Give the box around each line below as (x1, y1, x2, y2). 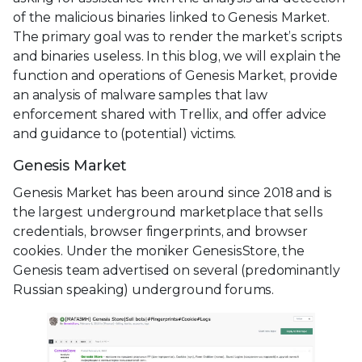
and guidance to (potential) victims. (13, 126, 237, 142)
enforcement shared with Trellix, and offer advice (13, 107, 327, 123)
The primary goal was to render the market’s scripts (13, 29, 343, 45)
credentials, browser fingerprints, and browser (13, 224, 308, 240)
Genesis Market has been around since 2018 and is (13, 185, 333, 201)
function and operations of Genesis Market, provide (13, 68, 338, 84)
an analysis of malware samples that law (13, 87, 267, 103)
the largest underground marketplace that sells (13, 204, 323, 221)
